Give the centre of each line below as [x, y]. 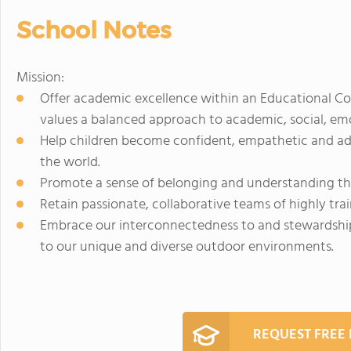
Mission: [40, 78]
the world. [70, 162]
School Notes [94, 30]
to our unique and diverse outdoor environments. [187, 247]
